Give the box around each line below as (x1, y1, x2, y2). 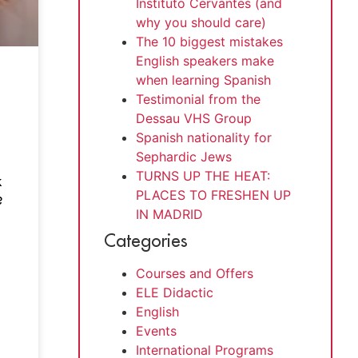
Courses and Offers (136, 265, 253, 281)
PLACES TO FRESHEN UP (136, 186, 291, 203)
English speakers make (136, 52, 274, 69)
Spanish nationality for (136, 129, 272, 145)
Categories (104, 229, 188, 252)
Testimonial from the (136, 90, 261, 107)
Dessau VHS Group (136, 109, 252, 126)
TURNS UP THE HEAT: (136, 167, 270, 184)
